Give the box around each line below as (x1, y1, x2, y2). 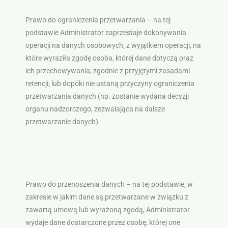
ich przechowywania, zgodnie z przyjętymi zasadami (25, 67, 190, 75)
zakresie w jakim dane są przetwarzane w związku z (25, 193, 188, 202)
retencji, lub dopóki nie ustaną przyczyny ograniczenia (25, 79, 194, 88)
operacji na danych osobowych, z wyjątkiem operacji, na (25, 41, 201, 50)
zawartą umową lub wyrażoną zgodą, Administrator (25, 206, 190, 214)
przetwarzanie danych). (25, 118, 100, 126)
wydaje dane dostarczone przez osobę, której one (25, 218, 180, 227)
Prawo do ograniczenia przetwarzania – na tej (25, 16, 170, 24)
